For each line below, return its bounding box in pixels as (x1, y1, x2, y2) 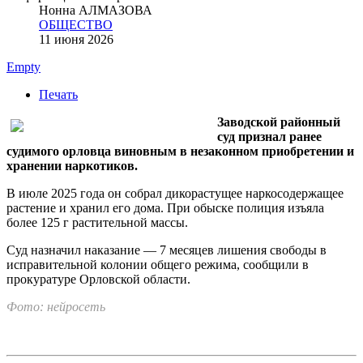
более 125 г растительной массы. (6, 215, 188, 229)
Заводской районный (217, 114, 340, 129)
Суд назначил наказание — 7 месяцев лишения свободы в (6, 242, 327, 257)
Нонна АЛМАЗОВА (39, 2, 152, 17)
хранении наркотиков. (6, 158, 138, 173)
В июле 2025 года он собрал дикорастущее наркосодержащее (6, 186, 344, 200)
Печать (39, 87, 78, 101)
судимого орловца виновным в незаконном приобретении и (6, 143, 354, 158)
